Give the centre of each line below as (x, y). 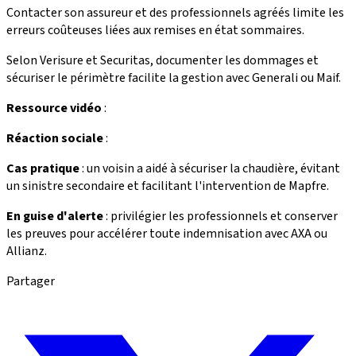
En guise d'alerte (55, 216)
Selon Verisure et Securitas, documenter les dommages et (163, 60)
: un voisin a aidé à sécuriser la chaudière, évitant (210, 168)
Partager (31, 281)
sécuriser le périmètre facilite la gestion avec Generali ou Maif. (174, 77)
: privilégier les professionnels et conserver (221, 216)
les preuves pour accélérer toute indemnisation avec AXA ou (167, 233)
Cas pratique (43, 168)
